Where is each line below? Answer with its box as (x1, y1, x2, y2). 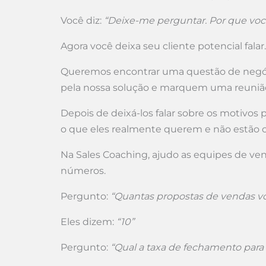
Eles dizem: (61, 216, 116, 227)
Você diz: (61, 15, 104, 26)
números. (61, 165, 106, 176)
